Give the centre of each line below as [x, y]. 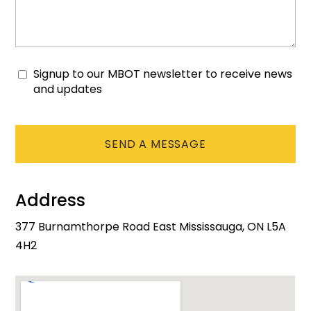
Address [51, 200]
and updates [68, 89]
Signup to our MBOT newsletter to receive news [163, 74]
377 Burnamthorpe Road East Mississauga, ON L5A [151, 227]
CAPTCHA [38, 119]
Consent [38, 75]
